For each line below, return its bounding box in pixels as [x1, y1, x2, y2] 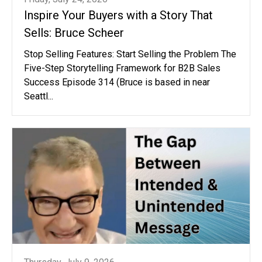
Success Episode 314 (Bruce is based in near [24, 76, 210, 88]
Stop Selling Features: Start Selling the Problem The [24, 48, 236, 60]
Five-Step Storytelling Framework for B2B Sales [24, 62, 220, 74]
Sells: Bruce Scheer [24, 25, 124, 40]
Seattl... [24, 90, 53, 102]
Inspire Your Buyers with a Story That [24, 8, 213, 22]
